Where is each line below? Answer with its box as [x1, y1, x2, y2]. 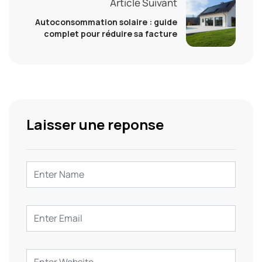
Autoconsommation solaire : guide [35, 16, 177, 28]
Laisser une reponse [26, 114, 164, 134]
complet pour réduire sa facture [44, 28, 177, 40]
